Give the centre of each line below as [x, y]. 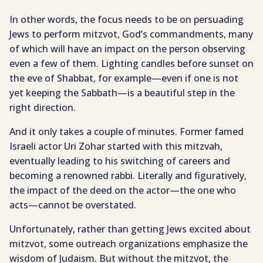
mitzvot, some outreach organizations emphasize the [129, 244]
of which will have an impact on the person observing [127, 49]
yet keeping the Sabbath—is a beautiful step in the [122, 93]
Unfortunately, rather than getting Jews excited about [130, 229]
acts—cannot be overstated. [73, 205]
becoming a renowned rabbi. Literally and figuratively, [128, 176]
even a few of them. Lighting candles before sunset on [131, 64]
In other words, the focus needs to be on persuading [127, 20]
